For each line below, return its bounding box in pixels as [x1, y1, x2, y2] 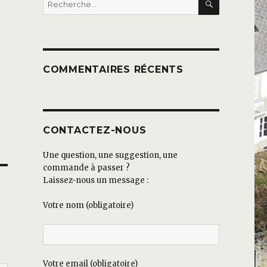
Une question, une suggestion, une [42, 150, 178, 161]
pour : [42, 7, 64, 18]
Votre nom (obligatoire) [42, 200, 133, 211]
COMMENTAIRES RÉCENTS [42, 64, 184, 76]
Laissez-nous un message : [42, 175, 148, 186]
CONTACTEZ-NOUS [42, 125, 147, 136]
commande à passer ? [42, 163, 130, 173]
